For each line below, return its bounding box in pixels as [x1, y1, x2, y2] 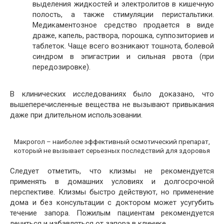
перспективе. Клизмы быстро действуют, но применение [10, 187, 214, 197]
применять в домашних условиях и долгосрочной [10, 177, 214, 186]
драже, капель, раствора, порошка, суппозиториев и [32, 30, 214, 40]
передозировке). [32, 62, 90, 71]
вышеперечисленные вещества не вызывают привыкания [10, 99, 214, 109]
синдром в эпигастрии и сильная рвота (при [32, 51, 214, 61]
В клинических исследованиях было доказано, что [10, 89, 214, 98]
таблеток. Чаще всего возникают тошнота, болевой [32, 41, 214, 50]
